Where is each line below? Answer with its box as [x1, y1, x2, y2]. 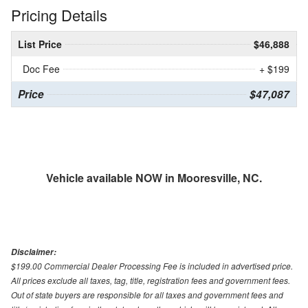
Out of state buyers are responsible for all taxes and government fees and [11, 289, 283, 301]
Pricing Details [11, 4, 107, 26]
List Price [18, 37, 62, 52]
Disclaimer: [11, 246, 56, 258]
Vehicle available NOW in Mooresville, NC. [46, 170, 262, 186]
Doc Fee [23, 62, 60, 76]
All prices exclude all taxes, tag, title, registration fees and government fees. [11, 274, 290, 287]
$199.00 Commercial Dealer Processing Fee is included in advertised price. [11, 260, 293, 272]
